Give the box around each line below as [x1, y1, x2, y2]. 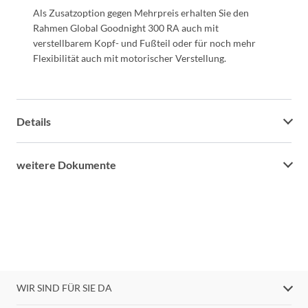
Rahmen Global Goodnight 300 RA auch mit [33, 22, 219, 34]
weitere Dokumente [16, 157, 116, 171]
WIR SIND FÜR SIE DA [16, 282, 112, 294]
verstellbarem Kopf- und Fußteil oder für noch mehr [33, 37, 256, 49]
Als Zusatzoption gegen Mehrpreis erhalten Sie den [33, 7, 249, 19]
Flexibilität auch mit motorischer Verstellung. [33, 52, 226, 64]
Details [16, 114, 51, 128]
